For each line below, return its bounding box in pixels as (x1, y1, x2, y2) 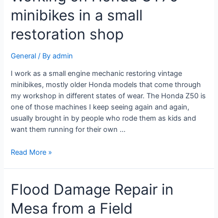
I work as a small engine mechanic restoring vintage (11, 69, 182, 78)
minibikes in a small (11, 6, 143, 24)
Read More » (11, 147, 53, 157)
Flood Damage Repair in (11, 181, 174, 199)
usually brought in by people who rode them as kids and (11, 114, 197, 123)
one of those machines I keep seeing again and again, (11, 103, 190, 112)
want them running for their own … (11, 125, 126, 134)
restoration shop (11, 25, 124, 43)
